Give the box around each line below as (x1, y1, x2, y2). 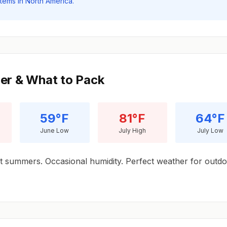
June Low (40, 127, 69, 135)
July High (119, 127, 146, 135)
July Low (197, 127, 223, 135)
